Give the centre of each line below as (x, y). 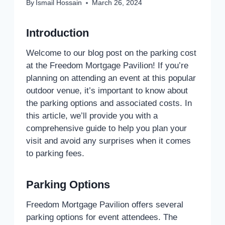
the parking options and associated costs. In (109, 103)
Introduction (58, 33)
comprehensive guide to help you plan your (106, 128)
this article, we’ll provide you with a (92, 116)
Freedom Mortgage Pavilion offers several (105, 204)
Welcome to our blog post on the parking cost (111, 53)
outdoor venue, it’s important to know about (107, 90)
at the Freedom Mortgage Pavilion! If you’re (107, 65)
